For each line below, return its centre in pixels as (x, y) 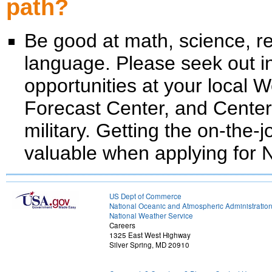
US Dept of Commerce (145, 196)
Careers (122, 225)
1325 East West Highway (150, 235)
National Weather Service (151, 216)
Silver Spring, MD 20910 (149, 245)
